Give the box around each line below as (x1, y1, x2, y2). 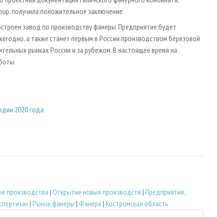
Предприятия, (145, 187, 185, 197)
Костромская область (106, 199, 169, 209)
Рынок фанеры (32, 199, 75, 209)
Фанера (79, 199, 101, 209)
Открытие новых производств (53, 187, 141, 197)
